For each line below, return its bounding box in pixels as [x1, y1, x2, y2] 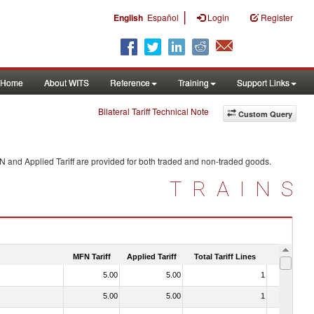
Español [147, 11, 179, 23]
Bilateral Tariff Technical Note [98, 105, 209, 117]
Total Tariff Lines [194, 252, 256, 261]
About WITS [44, 76, 89, 88]
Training [178, 76, 209, 88]
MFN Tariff [73, 252, 111, 261]
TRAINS [170, 177, 303, 201]
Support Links [237, 76, 289, 88]
